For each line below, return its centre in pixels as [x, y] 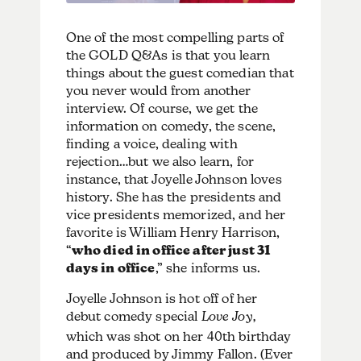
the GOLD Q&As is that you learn [168, 55]
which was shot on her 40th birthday [178, 336]
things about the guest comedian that [180, 73]
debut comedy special [133, 316]
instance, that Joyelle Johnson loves [174, 179]
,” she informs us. [210, 268]
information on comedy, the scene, [171, 126]
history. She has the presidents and [174, 197]
